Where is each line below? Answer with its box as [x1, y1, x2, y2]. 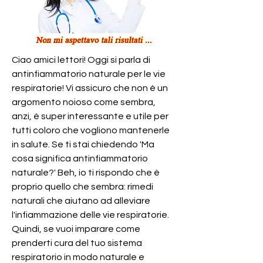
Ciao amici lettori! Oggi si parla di [12, 55, 150, 65]
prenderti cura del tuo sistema [12, 238, 142, 248]
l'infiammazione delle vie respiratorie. [12, 210, 169, 220]
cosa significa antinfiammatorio [12, 153, 148, 163]
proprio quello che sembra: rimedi [12, 181, 153, 191]
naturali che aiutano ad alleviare [12, 195, 150, 205]
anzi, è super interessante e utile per [12, 111, 168, 121]
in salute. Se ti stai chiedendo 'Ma [12, 139, 154, 149]
